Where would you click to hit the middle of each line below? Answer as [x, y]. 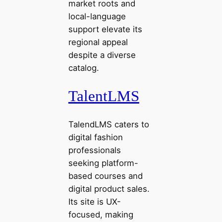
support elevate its [105, 29]
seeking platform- [103, 163]
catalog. [83, 68]
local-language [97, 16]
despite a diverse [102, 55]
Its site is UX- [94, 202]
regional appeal [98, 42]
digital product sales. [109, 189]
